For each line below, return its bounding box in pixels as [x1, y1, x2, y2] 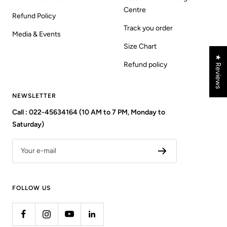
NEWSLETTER [12, 92, 56, 99]
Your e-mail [21, 146, 56, 155]
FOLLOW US [12, 184, 51, 192]
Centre [124, 6, 146, 14]
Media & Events [12, 30, 61, 39]
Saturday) [12, 120, 44, 129]
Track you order [124, 24, 173, 32]
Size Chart [124, 42, 157, 51]
